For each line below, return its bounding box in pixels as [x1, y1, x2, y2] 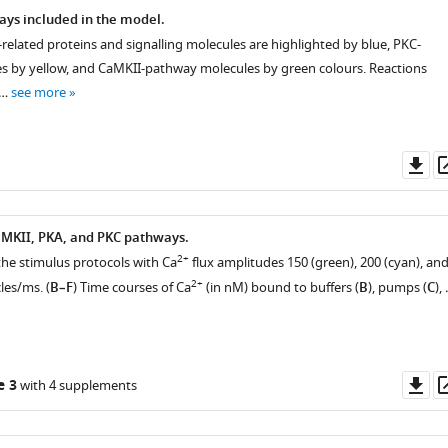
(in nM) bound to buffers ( [202, 278, 359, 297]
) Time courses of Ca [72, 278, 191, 297]
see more [10, 83, 66, 102]
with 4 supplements [16, 376, 137, 395]
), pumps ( [367, 278, 427, 297]
